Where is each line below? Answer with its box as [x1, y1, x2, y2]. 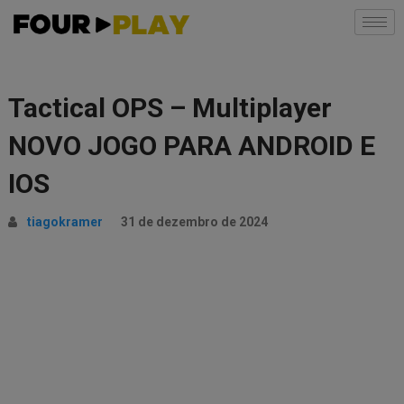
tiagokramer [26, 215, 103, 229]
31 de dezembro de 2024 [120, 215, 268, 229]
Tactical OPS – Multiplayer [7, 92, 332, 124]
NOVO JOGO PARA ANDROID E [7, 130, 375, 161]
